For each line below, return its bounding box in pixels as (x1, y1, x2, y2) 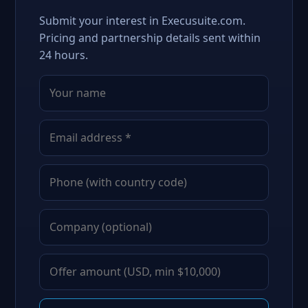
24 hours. (39, 47, 88, 63)
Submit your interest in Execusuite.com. (39, 13, 245, 28)
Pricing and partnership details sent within (39, 30, 261, 45)
